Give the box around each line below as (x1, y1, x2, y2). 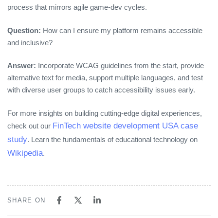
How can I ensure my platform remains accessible (41, 26, 202, 35)
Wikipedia (7, 148, 43, 158)
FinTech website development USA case (53, 121, 198, 130)
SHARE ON (7, 197, 46, 204)
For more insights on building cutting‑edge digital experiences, (7, 109, 202, 117)
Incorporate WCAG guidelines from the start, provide (36, 61, 204, 70)
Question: (7, 26, 41, 35)
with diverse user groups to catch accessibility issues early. (7, 86, 195, 94)
